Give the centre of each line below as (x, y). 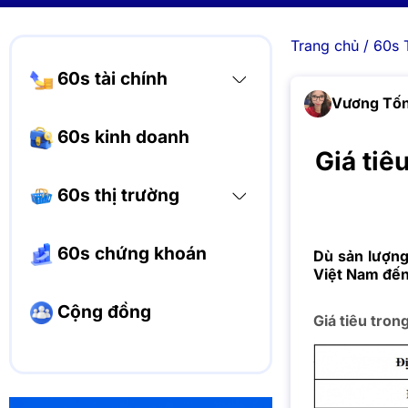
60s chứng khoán (129, 253)
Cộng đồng (102, 311)
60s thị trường (116, 195)
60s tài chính (110, 78)
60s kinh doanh (121, 137)
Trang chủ (324, 46)
